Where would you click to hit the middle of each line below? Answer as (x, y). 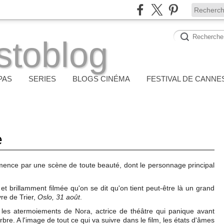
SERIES (42, 79)
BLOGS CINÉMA (101, 79)
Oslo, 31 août (59, 197)
